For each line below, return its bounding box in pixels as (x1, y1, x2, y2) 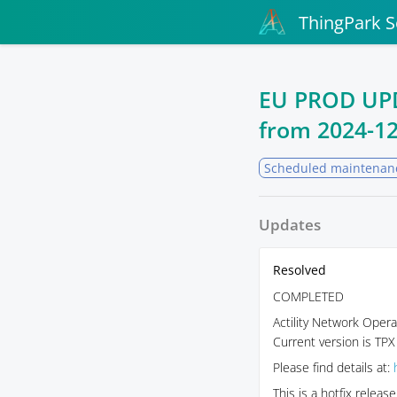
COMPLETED (273, 288, 344, 305)
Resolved (273, 261, 326, 278)
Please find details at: (273, 359, 393, 376)
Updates (259, 214, 321, 235)
